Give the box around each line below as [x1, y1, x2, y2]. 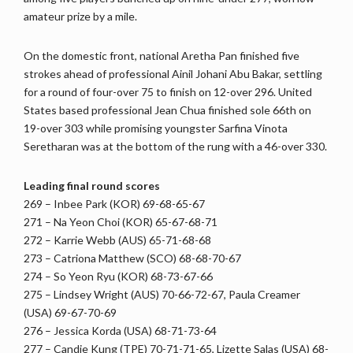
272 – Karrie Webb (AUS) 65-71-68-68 [24, 233, 211, 247]
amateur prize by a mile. [24, 9, 137, 24]
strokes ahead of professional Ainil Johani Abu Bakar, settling [24, 67, 322, 81]
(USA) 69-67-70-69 [24, 306, 117, 320]
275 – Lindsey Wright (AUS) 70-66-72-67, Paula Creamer [24, 288, 300, 302]
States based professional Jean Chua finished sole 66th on [24, 103, 311, 117]
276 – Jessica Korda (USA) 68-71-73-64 [24, 324, 217, 338]
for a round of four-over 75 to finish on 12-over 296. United [24, 85, 312, 99]
